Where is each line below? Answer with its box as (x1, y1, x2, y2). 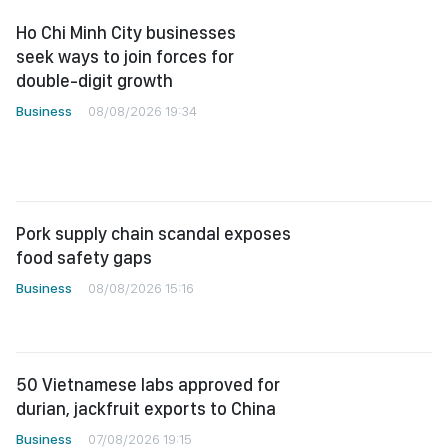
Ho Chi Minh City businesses (16, 22, 236, 43)
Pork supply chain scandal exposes (16, 223, 291, 244)
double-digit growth (16, 70, 173, 91)
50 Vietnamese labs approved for (16, 374, 280, 395)
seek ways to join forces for (16, 46, 234, 67)
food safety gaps (16, 247, 152, 268)
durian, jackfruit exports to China (16, 398, 276, 419)
